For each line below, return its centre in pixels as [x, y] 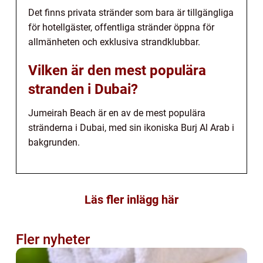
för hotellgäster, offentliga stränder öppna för [121, 27]
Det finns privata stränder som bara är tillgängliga [131, 12]
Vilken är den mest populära [117, 70]
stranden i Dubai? [83, 89]
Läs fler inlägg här [131, 199]
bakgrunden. [54, 142]
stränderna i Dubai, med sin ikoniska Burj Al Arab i [131, 127]
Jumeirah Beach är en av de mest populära [117, 113]
